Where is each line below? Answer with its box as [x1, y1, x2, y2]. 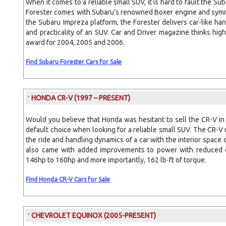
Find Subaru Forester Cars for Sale [26, 59, 122, 65]
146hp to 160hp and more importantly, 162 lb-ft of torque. [26, 156, 207, 164]
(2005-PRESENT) [104, 211, 156, 219]
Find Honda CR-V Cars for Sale [26, 176, 110, 183]
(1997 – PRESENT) [74, 94, 131, 102]
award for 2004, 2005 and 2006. [26, 38, 125, 46]
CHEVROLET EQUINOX [31, 211, 104, 219]
